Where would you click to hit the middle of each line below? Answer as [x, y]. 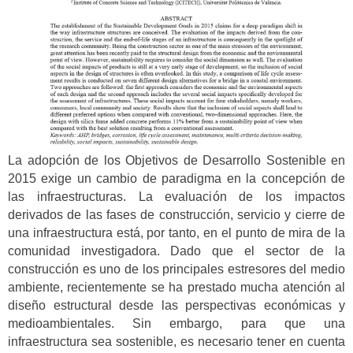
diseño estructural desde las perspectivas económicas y [176, 305]
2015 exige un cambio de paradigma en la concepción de [176, 178]
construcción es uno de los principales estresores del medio [176, 269]
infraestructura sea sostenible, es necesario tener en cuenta [176, 342]
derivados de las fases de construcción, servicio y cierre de [176, 215]
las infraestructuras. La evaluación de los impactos [176, 197]
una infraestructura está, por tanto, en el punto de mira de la [176, 233]
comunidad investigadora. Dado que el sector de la [176, 251]
